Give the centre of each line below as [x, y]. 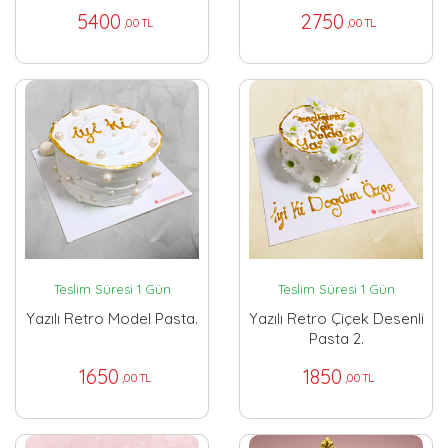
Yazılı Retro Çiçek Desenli [336, 318]
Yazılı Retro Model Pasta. [112, 318]
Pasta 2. [336, 338]
